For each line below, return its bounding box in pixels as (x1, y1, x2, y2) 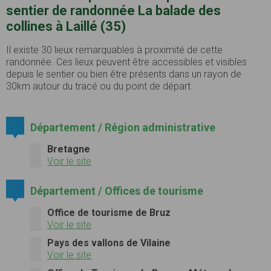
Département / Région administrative (30, 121, 215, 134)
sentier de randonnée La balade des (6, 3, 221, 19)
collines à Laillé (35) (6, 19, 126, 34)
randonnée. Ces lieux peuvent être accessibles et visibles (6, 56, 247, 68)
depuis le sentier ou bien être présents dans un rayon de (6, 68, 241, 80)
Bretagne (47, 143, 90, 155)
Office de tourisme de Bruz (47, 206, 171, 218)
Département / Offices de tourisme (30, 184, 203, 197)
